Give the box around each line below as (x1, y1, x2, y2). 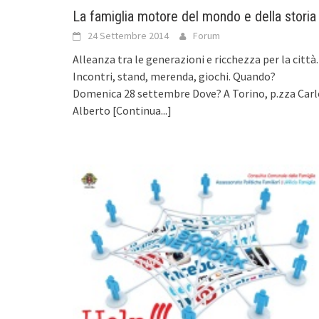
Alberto (73, 103, 113, 117)
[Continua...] (113, 103, 172, 117)
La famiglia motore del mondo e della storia (73, 7, 316, 25)
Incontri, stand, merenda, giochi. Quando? (73, 68, 276, 83)
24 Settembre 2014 (88, 28, 169, 42)
